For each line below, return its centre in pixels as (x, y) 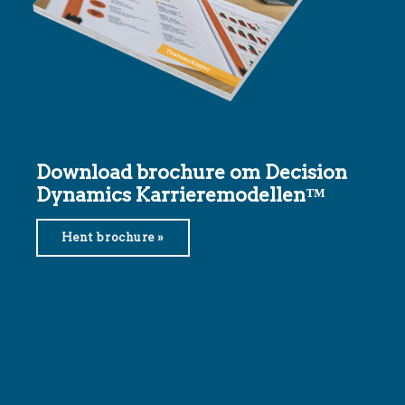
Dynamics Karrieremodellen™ (181, 195)
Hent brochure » (113, 238)
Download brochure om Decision (192, 172)
